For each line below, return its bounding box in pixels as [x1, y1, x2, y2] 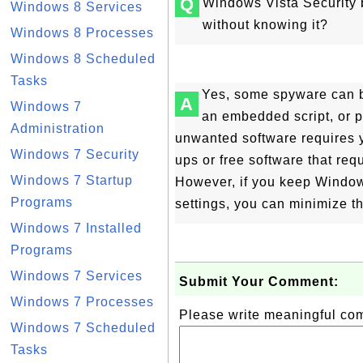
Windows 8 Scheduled [11, 52, 156, 66]
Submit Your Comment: [179, 275, 339, 288]
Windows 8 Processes [11, 26, 154, 40]
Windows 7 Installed [11, 221, 142, 235]
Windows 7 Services [11, 269, 143, 283]
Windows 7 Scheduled [11, 321, 156, 335]
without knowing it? [203, 18, 328, 32]
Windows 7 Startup [11, 173, 133, 187]
